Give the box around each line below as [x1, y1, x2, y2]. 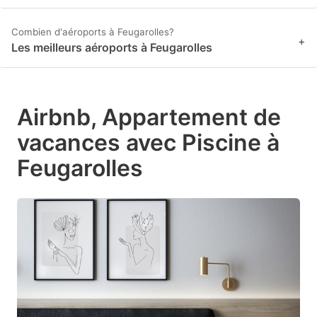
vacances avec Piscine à [17, 129, 279, 157]
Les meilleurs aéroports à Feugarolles [11, 40, 212, 55]
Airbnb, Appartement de [17, 103, 281, 132]
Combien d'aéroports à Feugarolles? [11, 26, 174, 38]
